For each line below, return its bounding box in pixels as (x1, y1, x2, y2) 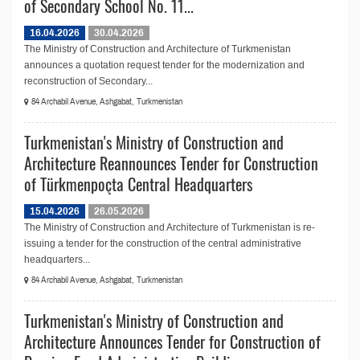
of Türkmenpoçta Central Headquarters (24, 172, 252, 196)
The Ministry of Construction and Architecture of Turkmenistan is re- (24, 222, 315, 233)
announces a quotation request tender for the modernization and (24, 59, 305, 71)
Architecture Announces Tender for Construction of (24, 329, 321, 354)
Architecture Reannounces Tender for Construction (24, 151, 318, 175)
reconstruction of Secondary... (24, 76, 153, 87)
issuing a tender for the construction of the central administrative (24, 238, 301, 249)
